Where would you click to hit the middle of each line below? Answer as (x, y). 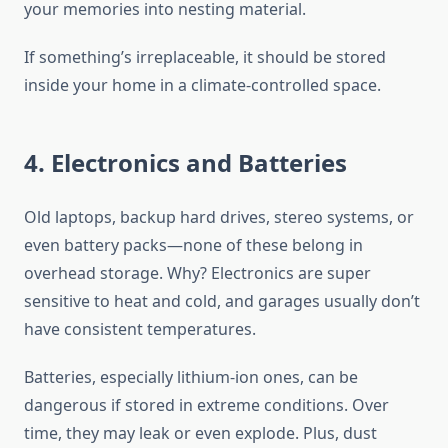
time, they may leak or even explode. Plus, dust (200, 433)
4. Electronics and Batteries (185, 163)
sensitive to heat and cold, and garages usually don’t (222, 301)
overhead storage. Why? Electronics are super (197, 273)
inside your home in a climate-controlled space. (202, 85)
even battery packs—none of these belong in (193, 245)
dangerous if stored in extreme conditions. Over (206, 405)
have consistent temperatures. (140, 329)
